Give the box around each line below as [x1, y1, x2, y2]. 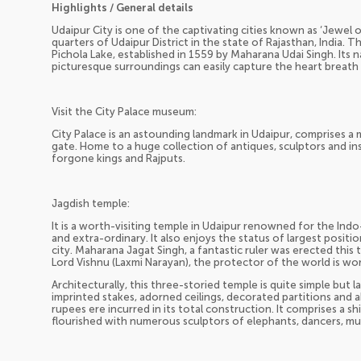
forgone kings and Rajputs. [52, 151, 185, 164]
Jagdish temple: [52, 197, 130, 210]
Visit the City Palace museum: [52, 105, 197, 118]
